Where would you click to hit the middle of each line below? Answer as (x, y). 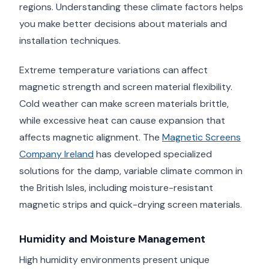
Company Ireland (56, 154)
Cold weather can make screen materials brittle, (124, 104)
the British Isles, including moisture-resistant (116, 188)
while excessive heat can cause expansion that (122, 121)
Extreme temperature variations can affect (113, 70)
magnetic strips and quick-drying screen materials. (131, 205)
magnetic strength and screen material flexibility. (126, 87)
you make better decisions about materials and (123, 24)
